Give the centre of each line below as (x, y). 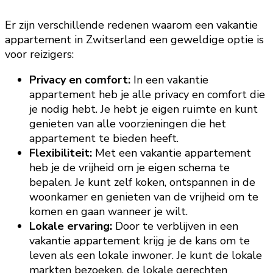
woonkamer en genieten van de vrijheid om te (144, 197)
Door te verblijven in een (175, 226)
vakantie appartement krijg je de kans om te (140, 240)
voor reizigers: (39, 54)
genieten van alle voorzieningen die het (128, 123)
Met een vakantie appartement (172, 153)
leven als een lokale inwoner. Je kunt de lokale (146, 255)
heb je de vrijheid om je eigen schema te (129, 167)
